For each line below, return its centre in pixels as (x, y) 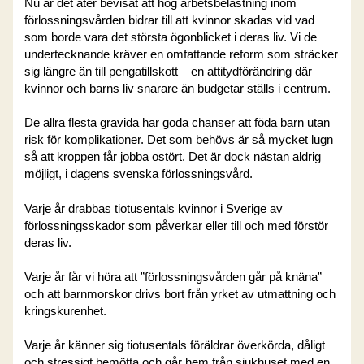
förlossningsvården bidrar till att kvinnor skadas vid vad (170, 21)
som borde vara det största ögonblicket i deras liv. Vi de (171, 38)
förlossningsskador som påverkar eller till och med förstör (177, 225)
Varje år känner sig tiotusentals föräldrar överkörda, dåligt (175, 346)
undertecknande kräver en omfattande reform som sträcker (182, 55)
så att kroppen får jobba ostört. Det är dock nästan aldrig (173, 157)
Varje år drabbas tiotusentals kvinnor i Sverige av (154, 208)
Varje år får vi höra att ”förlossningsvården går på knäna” (173, 277)
